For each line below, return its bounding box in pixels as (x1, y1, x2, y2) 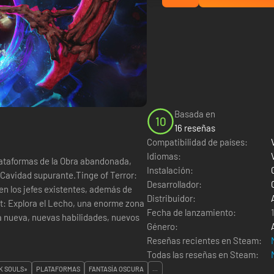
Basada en (174, 108, 215, 119)
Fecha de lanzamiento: (147, 207, 236, 218)
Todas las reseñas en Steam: (147, 249, 259, 260)
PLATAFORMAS (36, 265, 80, 273)
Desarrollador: (147, 179, 202, 190)
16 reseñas (174, 122, 215, 133)
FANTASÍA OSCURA (89, 265, 144, 273)
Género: (147, 221, 178, 232)
